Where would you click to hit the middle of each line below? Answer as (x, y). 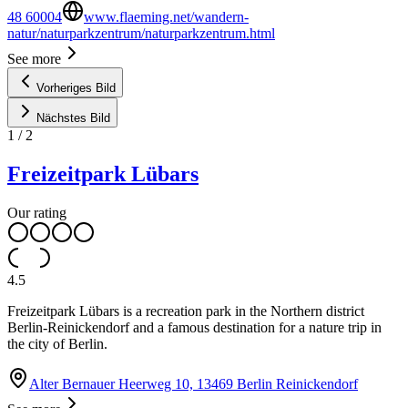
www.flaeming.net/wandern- (166, 17)
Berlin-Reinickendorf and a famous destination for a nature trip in (194, 328)
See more (34, 59)
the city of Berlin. (57, 344)
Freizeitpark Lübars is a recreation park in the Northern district (186, 311)
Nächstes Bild (73, 118)
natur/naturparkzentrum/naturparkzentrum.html (141, 34)
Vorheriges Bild (76, 88)
